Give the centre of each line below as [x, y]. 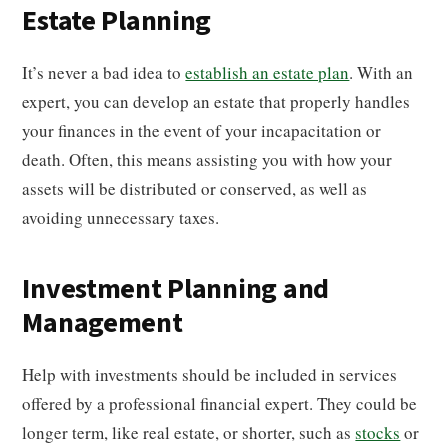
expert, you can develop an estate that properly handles [216, 101]
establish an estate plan [267, 72]
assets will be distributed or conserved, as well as [195, 188]
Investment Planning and [175, 289]
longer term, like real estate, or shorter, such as [189, 432]
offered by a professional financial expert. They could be [220, 403]
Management [102, 323]
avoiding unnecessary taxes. [121, 217]
